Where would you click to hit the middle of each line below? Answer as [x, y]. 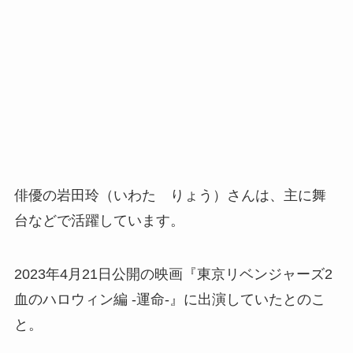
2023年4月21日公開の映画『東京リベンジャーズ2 [173, 274]
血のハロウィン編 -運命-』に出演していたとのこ [169, 299]
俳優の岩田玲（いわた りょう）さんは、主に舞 [170, 195]
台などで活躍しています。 [99, 220]
